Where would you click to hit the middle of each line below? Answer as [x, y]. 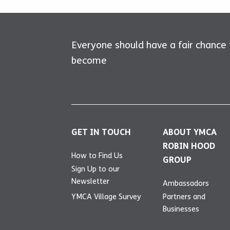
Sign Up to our [95, 169]
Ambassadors [186, 183]
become [89, 60]
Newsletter [90, 181]
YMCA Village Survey [106, 196]
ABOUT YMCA [189, 132]
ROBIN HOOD [189, 146]
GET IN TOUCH [101, 132]
